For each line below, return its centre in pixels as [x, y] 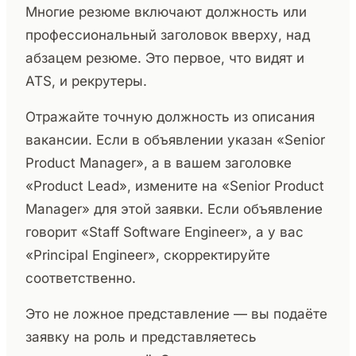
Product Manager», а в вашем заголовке [159, 163]
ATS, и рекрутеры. [86, 81]
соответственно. [81, 279]
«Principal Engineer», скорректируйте [148, 255]
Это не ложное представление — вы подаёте [176, 314]
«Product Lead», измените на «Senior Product [175, 186]
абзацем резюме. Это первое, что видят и [165, 58]
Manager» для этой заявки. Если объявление [174, 209]
